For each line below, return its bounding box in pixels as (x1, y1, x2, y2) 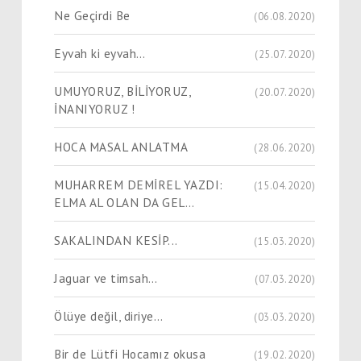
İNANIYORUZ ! (54, 100, 135, 117)
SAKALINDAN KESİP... (54, 231, 178, 248)
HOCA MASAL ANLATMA (54, 138, 188, 155)
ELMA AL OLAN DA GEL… (54, 193, 194, 210)
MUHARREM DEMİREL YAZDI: (54, 176, 223, 193)
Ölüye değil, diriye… (54, 307, 163, 324)
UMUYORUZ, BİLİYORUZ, (54, 82, 191, 99)
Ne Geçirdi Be (54, 6, 131, 23)
